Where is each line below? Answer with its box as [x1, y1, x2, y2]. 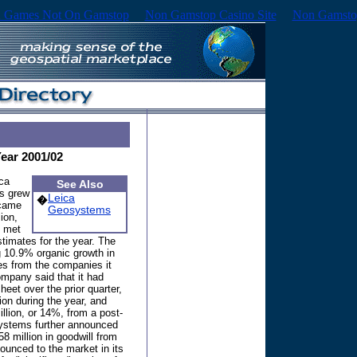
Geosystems [48, 204, 111, 217]
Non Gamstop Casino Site [144, 8, 277, 22]
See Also [56, 178, 104, 191]
